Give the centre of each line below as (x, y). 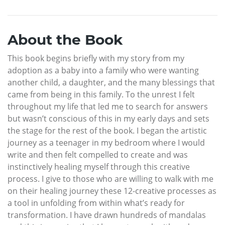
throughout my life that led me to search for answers (108, 106)
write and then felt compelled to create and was (98, 154)
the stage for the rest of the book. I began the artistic (107, 130)
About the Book (65, 39)
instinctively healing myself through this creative (99, 166)
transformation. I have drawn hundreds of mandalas (107, 215)
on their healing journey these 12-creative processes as (112, 191)
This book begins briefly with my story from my (96, 58)
